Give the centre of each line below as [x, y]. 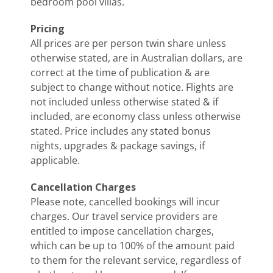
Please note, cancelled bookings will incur [125, 201]
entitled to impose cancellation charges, [122, 231]
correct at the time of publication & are [120, 72]
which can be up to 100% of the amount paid [133, 245]
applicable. [55, 160]
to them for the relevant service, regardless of [136, 260]
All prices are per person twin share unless [128, 43]
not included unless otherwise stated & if [124, 101]
